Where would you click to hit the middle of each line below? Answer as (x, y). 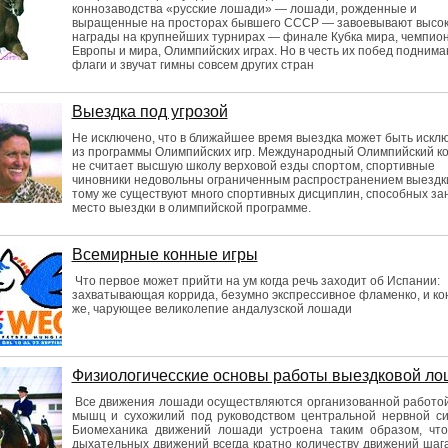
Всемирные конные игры (164, 254)
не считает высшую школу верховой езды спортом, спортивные (253, 166)
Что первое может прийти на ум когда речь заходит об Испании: (255, 281)
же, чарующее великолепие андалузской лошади (211, 309)
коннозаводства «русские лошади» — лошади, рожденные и (244, 9)
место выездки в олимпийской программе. (191, 208)
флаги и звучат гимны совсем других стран (192, 65)
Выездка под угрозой (149, 111)
